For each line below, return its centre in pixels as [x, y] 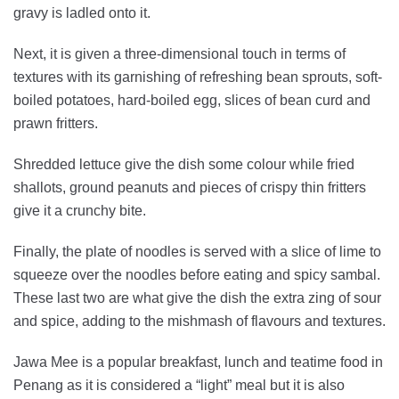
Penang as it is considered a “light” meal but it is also [179, 385]
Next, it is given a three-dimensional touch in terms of [179, 53]
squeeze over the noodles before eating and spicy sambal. [197, 274]
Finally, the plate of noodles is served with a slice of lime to [197, 251]
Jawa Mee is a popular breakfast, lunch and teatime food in [198, 362]
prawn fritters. [56, 123]
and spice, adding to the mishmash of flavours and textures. [199, 321]
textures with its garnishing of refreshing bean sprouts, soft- [198, 77]
